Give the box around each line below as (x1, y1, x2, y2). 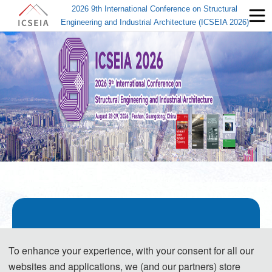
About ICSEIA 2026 (59, 228, 213, 248)
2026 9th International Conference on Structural (72, 4, 238, 13)
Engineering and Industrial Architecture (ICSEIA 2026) (60, 17, 249, 27)
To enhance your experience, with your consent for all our (8, 243, 254, 257)
